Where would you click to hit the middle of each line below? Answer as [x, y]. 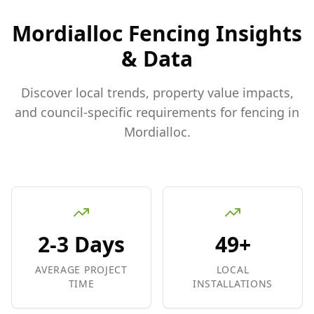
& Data [157, 59]
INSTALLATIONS [233, 284]
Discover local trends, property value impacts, [157, 93]
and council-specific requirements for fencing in [157, 112]
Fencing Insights [212, 33]
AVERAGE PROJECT [81, 269]
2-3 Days [81, 244]
